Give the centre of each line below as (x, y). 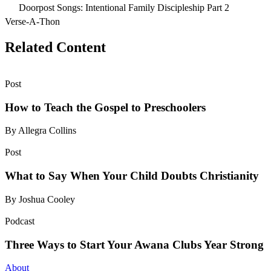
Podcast (20, 221)
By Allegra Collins (41, 131)
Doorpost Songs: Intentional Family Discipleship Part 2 (124, 8)
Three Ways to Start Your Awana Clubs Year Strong (134, 244)
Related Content (55, 47)
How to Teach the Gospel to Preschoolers (105, 107)
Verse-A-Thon (34, 22)
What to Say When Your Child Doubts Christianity (132, 176)
